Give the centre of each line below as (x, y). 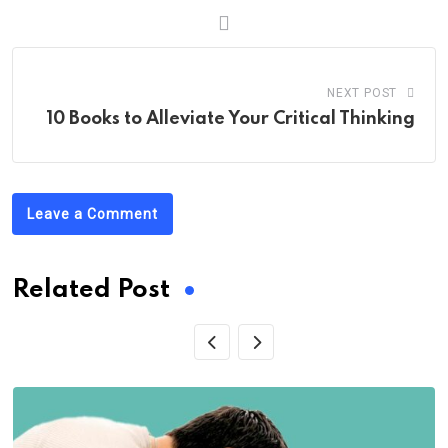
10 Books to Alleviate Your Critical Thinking (230, 119)
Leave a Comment (92, 214)
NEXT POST (362, 93)
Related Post (91, 290)
